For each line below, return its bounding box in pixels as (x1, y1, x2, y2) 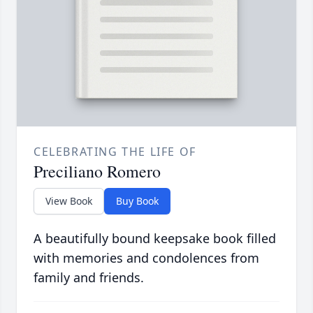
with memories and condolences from (34, 249, 259, 267)
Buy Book (116, 194, 159, 208)
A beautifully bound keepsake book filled (34, 230, 276, 247)
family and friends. (34, 269, 144, 286)
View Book (45, 194, 92, 208)
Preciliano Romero (34, 160, 161, 183)
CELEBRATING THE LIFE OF (34, 144, 196, 160)
